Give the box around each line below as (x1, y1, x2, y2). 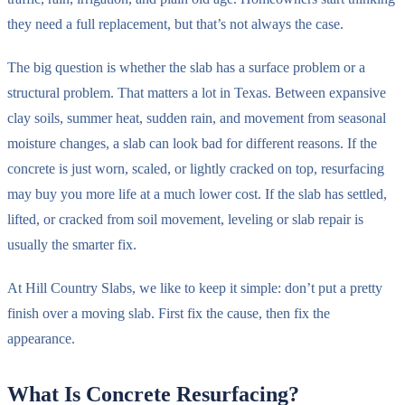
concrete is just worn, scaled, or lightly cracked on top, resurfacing (7, 160, 384, 176)
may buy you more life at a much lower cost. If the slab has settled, (7, 185, 387, 202)
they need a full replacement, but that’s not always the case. (7, 15, 344, 32)
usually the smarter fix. (7, 236, 137, 252)
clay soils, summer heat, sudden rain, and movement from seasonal (7, 109, 386, 126)
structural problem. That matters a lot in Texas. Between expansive (7, 84, 386, 100)
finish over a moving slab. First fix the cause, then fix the (7, 305, 330, 321)
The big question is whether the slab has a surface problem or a (7, 59, 365, 75)
